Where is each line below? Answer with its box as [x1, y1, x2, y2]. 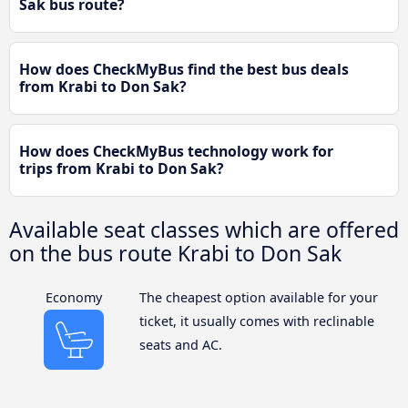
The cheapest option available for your [138, 288, 378, 306]
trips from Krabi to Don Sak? [19, 158, 224, 178]
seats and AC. [138, 335, 222, 353]
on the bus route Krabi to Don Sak [9, 238, 342, 268]
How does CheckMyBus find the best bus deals [19, 58, 349, 79]
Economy [46, 288, 103, 306]
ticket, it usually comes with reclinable [138, 311, 374, 330]
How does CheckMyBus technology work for [19, 140, 333, 161]
